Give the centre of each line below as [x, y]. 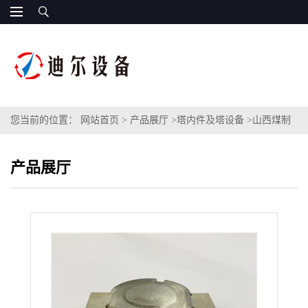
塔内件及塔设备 [210, 120]
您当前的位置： [45, 120]
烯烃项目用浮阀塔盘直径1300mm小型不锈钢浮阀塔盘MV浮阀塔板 [151, 147]
